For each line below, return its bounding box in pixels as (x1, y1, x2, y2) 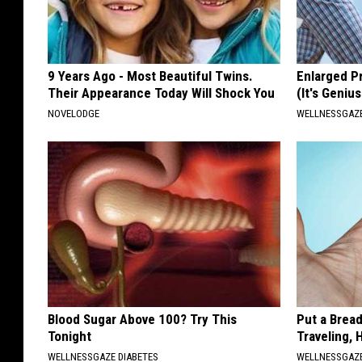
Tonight (48, 327, 91, 344)
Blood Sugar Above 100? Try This (48, 310, 237, 327)
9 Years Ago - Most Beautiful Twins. (48, 67, 253, 84)
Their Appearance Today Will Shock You (48, 84, 275, 101)
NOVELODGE (48, 107, 99, 120)
